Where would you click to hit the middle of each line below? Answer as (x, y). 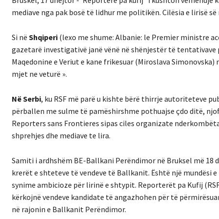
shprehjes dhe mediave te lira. (61, 136)
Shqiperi (43, 37)
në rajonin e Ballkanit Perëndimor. (69, 209)
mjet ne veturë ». (39, 74)
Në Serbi (26, 99)
